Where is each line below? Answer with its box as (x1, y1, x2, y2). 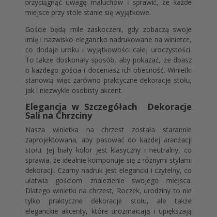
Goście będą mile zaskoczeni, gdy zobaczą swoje (25, 25, 192, 34)
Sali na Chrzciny (25, 109, 92, 122)
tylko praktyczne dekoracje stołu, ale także (25, 196, 192, 206)
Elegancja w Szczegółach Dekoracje (25, 101, 192, 113)
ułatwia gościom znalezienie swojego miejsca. (25, 176, 192, 186)
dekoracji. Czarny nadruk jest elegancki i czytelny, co (25, 166, 192, 175)
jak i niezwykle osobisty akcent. (25, 86, 123, 95)
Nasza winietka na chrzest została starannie (25, 125, 192, 135)
